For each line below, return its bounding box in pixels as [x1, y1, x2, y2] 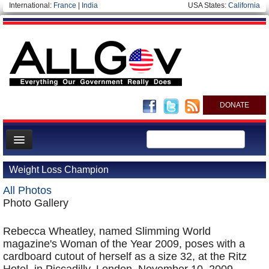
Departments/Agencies [8, 195, 95, 205]
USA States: [188, 1, 228, 10]
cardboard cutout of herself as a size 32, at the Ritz [3, 250, 247, 262]
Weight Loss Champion [9, 165, 109, 175]
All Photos [3, 184, 52, 196]
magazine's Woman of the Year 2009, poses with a [3, 238, 245, 250]
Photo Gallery [3, 197, 68, 209]
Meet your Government [8, 176, 97, 186]
